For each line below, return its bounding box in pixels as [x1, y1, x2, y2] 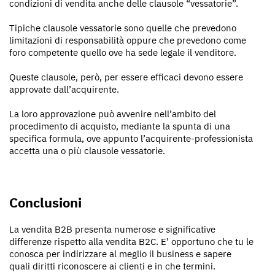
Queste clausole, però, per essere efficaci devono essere [9, 71, 243, 83]
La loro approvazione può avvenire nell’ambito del [9, 107, 216, 120]
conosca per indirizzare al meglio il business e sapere [9, 247, 231, 260]
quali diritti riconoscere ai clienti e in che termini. [9, 260, 215, 272]
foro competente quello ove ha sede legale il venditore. [9, 46, 236, 58]
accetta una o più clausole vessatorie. [9, 144, 165, 157]
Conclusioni [9, 193, 82, 211]
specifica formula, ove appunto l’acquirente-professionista [9, 132, 253, 144]
